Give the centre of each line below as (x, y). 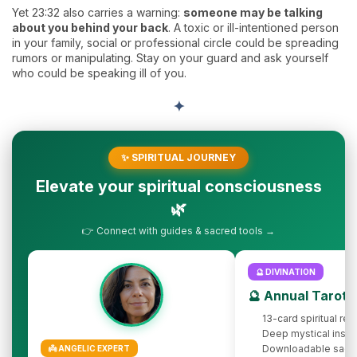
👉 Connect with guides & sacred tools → (178, 230)
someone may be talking (253, 13)
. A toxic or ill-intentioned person (253, 28)
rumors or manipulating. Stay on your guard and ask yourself (170, 58)
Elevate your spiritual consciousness (178, 186)
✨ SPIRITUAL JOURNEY (178, 157)
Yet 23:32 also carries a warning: (98, 13)
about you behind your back (90, 28)
